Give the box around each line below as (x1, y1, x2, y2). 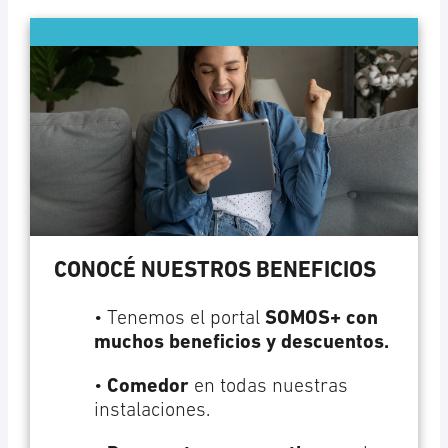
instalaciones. (93, 401, 210, 422)
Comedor (106, 377, 189, 398)
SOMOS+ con (264, 309, 378, 330)
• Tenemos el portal (93, 309, 265, 330)
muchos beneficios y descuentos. (93, 333, 389, 354)
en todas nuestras (188, 377, 348, 398)
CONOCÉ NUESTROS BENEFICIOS (53, 259, 376, 283)
